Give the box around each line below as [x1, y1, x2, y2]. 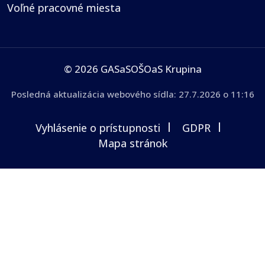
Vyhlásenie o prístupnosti [35, 120, 160, 135]
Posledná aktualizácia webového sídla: [11, 88, 179, 100]
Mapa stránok [98, 135, 167, 150]
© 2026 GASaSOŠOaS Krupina [63, 62, 202, 76]
